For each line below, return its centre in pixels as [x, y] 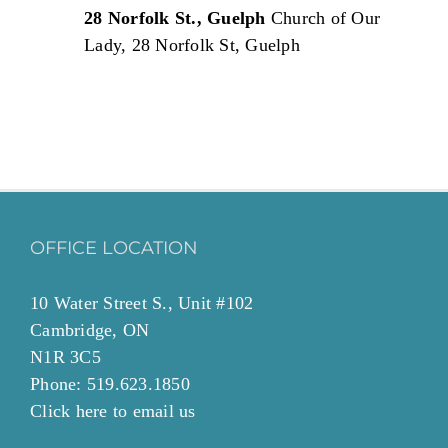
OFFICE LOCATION [114, 248]
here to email [124, 411]
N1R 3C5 [65, 357]
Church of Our [325, 18]
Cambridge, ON [90, 330]
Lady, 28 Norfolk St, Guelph [192, 45]
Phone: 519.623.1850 [110, 384]
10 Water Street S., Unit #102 [142, 303]
